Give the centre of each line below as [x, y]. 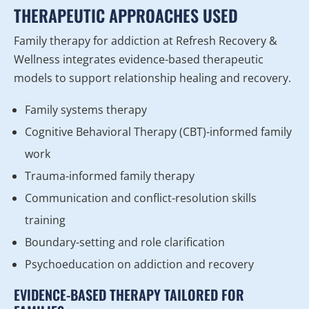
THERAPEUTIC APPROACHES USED [126, 16]
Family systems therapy [86, 110]
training [45, 220]
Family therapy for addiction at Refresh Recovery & [146, 41]
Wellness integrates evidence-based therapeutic [139, 60]
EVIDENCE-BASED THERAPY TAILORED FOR [129, 295]
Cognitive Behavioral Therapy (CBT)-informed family [158, 132]
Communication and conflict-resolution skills [141, 198]
